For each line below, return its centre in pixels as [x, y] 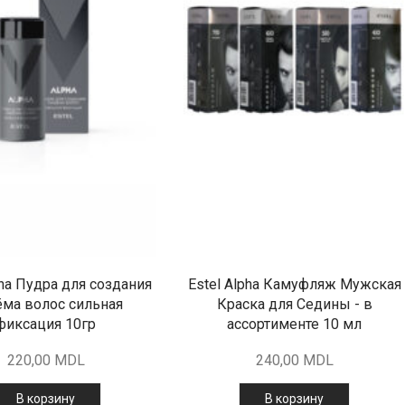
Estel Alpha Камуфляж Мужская [294, 285]
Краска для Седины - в [294, 305]
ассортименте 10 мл [295, 325]
